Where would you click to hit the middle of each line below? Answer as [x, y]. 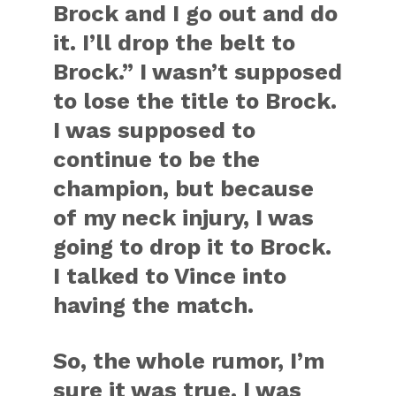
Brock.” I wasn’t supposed [198, 72]
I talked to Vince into [170, 276]
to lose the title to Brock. [195, 101]
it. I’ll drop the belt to [175, 42]
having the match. [154, 305]
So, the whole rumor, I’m [189, 361]
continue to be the [157, 159]
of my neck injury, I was [184, 217]
